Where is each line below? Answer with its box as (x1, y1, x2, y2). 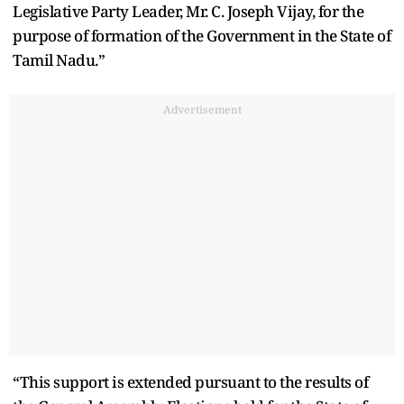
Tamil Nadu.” (13, 49, 105, 70)
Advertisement (162, 101, 242, 117)
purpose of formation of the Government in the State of (13, 24, 390, 46)
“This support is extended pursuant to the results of (13, 371, 368, 392)
